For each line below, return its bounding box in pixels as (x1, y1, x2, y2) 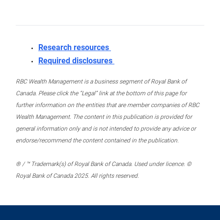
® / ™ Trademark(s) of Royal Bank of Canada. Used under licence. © (16, 161, 192, 168)
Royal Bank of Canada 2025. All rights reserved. (16, 172, 139, 180)
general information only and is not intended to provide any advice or (16, 125, 196, 133)
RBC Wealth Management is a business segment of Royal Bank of (16, 78, 187, 85)
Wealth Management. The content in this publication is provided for (16, 113, 192, 121)
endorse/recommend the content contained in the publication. (16, 137, 179, 144)
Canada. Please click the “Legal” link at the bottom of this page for (16, 90, 187, 97)
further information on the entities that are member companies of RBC (16, 102, 199, 109)
